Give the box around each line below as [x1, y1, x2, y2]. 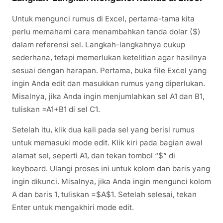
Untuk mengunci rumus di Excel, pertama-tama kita [12, 13, 195, 23]
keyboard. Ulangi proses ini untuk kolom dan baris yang [12, 164, 210, 174]
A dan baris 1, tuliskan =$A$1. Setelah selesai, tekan [12, 190, 197, 200]
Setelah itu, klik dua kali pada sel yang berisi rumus [12, 125, 195, 135]
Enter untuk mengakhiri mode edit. [12, 203, 134, 213]
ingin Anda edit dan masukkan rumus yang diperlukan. [12, 78, 205, 88]
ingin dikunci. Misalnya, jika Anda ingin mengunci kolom [12, 177, 211, 187]
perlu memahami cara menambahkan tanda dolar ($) [12, 26, 201, 36]
